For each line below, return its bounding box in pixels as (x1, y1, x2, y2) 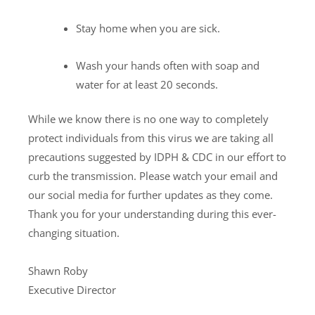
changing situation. (28, 226, 120, 240)
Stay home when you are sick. (75, 20, 220, 35)
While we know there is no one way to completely (28, 112, 269, 127)
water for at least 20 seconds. (75, 77, 218, 91)
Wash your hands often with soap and (75, 58, 259, 72)
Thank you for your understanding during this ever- (28, 207, 276, 221)
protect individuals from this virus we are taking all (28, 131, 274, 146)
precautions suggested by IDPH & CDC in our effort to (28, 150, 286, 165)
